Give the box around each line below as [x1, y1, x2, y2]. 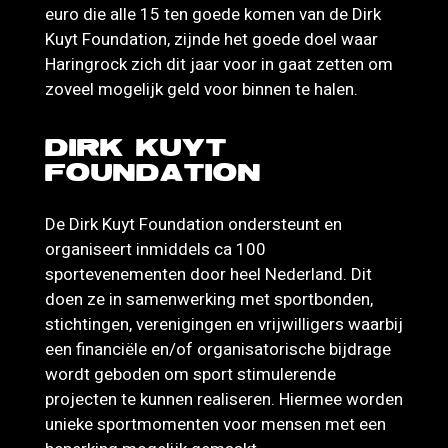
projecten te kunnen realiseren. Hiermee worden [45, 386, 403, 412]
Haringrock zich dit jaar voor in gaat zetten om [45, 51, 393, 77]
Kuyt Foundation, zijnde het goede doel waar [45, 26, 378, 52]
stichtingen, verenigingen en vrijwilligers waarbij [45, 311, 403, 337]
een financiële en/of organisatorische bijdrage [45, 336, 391, 362]
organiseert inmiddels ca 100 [45, 236, 266, 262]
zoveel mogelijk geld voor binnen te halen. [45, 76, 358, 102]
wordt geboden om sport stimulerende [45, 361, 336, 387]
